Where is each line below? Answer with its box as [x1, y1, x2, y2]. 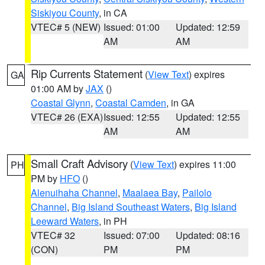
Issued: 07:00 [103, 228, 160, 242]
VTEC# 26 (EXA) [31, 110, 103, 124]
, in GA [166, 96, 195, 109]
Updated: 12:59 [176, 20, 241, 34]
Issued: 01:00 [103, 20, 160, 34]
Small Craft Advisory [31, 156, 128, 171]
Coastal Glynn [31, 96, 91, 109]
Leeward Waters [31, 214, 99, 228]
